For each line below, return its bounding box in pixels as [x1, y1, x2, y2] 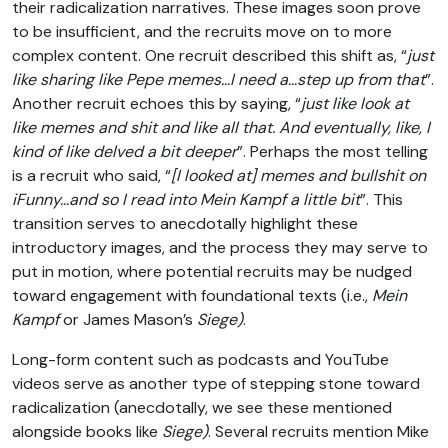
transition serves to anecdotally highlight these [12, 213, 358, 235]
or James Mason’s [59, 309, 197, 331]
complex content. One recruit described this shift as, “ [12, 45, 407, 67]
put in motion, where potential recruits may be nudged [12, 261, 412, 283]
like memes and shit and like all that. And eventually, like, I [12, 117, 430, 139]
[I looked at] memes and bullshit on [171, 165, 426, 187]
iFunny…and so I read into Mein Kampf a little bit [12, 189, 360, 211]
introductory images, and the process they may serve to [12, 237, 428, 259]
